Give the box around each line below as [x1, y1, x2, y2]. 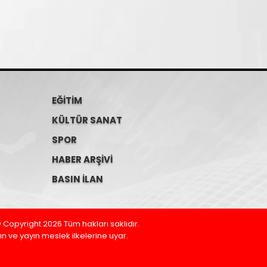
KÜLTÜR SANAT [52, 114, 122, 126]
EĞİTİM [52, 94, 82, 107]
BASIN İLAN [52, 173, 103, 185]
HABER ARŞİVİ [52, 153, 113, 166]
